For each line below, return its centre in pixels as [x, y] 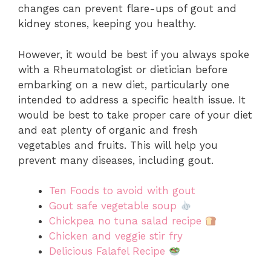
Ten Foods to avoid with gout [122, 191]
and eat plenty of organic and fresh [108, 130]
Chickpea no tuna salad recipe [127, 221]
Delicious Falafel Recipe [109, 251]
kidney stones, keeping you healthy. [107, 24]
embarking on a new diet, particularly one [124, 84]
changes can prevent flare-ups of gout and [127, 9]
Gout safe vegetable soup [115, 206]
